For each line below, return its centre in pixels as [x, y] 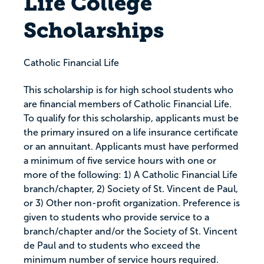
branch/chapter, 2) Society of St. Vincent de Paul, [131, 189]
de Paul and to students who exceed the [112, 245]
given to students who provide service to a [116, 217]
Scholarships [94, 30]
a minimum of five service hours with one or [120, 161]
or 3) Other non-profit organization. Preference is [132, 203]
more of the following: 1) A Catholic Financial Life [131, 175]
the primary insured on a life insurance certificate [131, 132]
